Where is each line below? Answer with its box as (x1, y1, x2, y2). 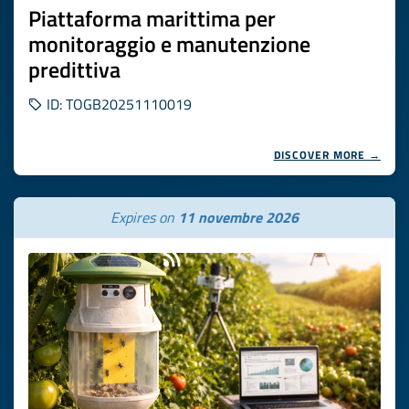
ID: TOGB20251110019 (43, 93, 192, 115)
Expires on (110, 206, 178, 228)
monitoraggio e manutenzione (28, 27, 310, 60)
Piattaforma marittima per (28, 2, 276, 35)
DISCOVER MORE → (273, 146, 381, 163)
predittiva (28, 53, 121, 86)
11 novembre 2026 (178, 206, 299, 228)
